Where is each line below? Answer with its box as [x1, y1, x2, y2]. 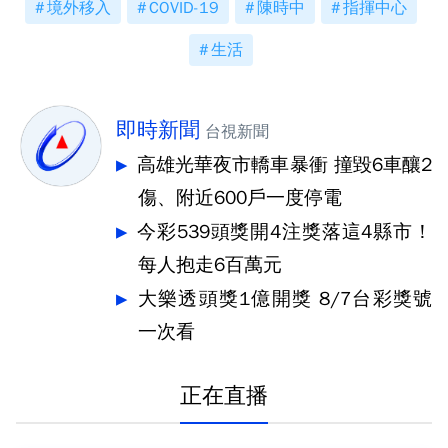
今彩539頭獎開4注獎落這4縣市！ [137, 220, 432, 244]
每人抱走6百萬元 [138, 253, 282, 277]
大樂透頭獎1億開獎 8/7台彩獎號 [138, 287, 432, 311]
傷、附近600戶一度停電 [138, 186, 342, 210]
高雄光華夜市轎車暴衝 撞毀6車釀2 [137, 153, 432, 177]
